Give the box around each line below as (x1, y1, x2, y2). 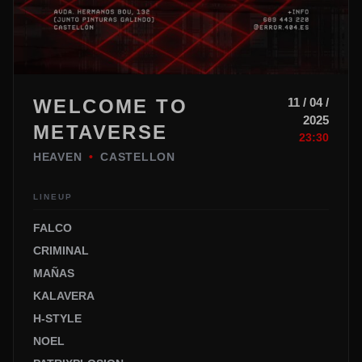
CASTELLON (96, 150, 175, 163)
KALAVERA (33, 289, 95, 302)
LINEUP (33, 192, 73, 201)
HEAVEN (33, 150, 86, 163)
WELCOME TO (33, 95, 187, 117)
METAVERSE (33, 121, 168, 143)
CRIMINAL (33, 244, 89, 257)
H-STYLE (33, 312, 82, 325)
